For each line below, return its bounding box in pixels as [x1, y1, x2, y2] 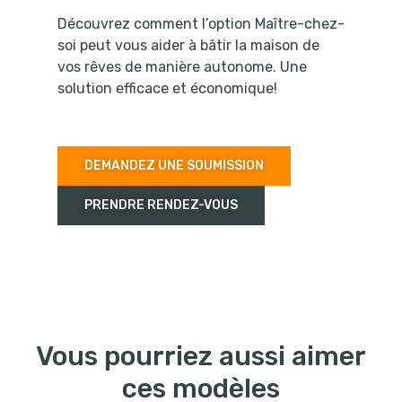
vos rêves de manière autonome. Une [57, 58, 307, 76]
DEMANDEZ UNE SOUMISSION [84, 158, 264, 174]
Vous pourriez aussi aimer [36, 340, 366, 373]
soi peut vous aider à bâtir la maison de [57, 37, 319, 55]
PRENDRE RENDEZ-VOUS [84, 197, 238, 214]
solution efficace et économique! [57, 80, 277, 98]
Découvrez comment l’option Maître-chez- [57, 15, 345, 33]
